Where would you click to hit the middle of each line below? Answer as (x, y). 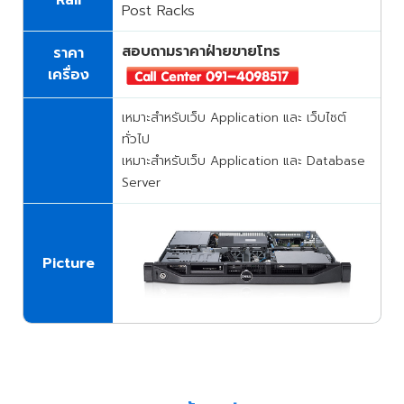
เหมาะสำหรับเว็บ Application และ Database (243, 161)
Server (141, 183)
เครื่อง (68, 75)
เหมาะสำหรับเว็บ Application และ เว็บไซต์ (234, 118)
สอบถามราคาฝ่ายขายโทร (201, 51)
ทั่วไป (136, 139)
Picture (68, 263)
